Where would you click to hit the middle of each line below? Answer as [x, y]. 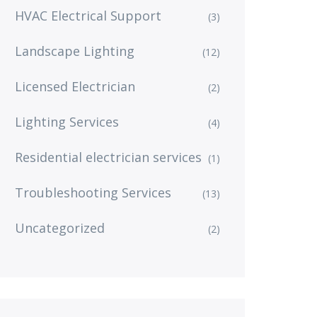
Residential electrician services [108, 157]
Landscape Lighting [75, 51]
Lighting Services [67, 122]
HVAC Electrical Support [88, 16]
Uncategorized [60, 228]
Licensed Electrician [75, 86]
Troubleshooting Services [93, 192]
